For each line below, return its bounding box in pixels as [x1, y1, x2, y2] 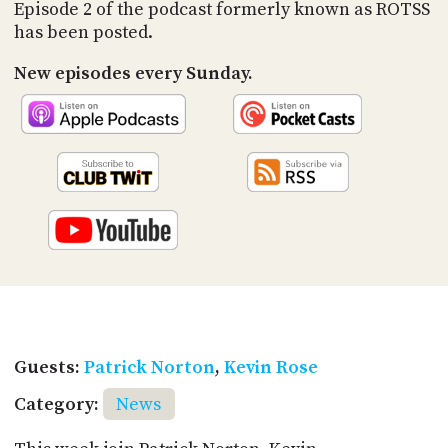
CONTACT [180, 224, 260, 243]
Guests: [13, 356, 84, 380]
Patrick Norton [83, 356, 215, 380]
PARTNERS [180, 140, 261, 159]
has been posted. [13, 21, 153, 45]
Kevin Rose [223, 356, 318, 380]
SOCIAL [180, 182, 240, 201]
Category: [13, 392, 99, 416]
